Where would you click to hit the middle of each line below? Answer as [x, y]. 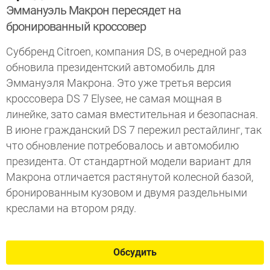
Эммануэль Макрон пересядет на [93, 10]
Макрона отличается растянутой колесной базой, [130, 177]
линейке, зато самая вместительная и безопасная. [132, 114]
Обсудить [135, 252]
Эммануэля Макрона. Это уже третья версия [119, 83]
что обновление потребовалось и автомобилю [123, 146]
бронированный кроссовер [76, 27]
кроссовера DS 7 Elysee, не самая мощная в [114, 99]
